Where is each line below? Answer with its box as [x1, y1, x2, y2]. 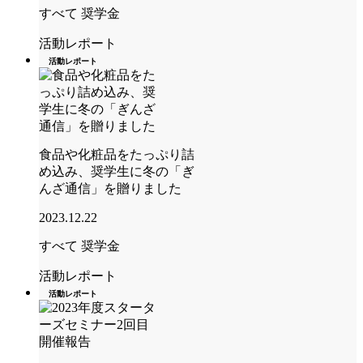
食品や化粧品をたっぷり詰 [39, 147, 194, 161]
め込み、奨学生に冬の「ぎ [39, 164, 194, 178]
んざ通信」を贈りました [39, 181, 181, 195]
